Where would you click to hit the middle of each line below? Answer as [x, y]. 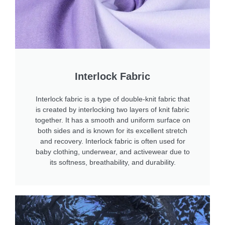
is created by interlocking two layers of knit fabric [113, 110]
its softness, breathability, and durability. [113, 162]
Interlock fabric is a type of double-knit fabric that [113, 99]
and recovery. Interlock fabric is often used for [113, 141]
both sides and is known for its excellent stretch [113, 131]
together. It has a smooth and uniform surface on [113, 120]
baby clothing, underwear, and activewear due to [113, 152]
